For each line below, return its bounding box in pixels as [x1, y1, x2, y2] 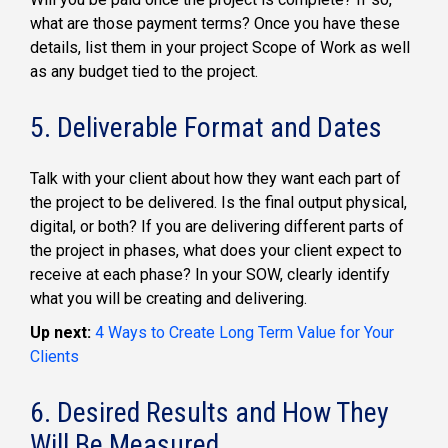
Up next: [30, 322, 95, 342]
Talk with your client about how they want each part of [30, 168, 401, 188]
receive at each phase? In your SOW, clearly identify [30, 264, 390, 284]
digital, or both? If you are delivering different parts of [30, 216, 404, 236]
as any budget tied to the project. [30, 62, 258, 82]
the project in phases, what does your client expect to [30, 240, 402, 260]
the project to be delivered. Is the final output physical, [30, 192, 407, 212]
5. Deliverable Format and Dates [30, 111, 382, 145]
